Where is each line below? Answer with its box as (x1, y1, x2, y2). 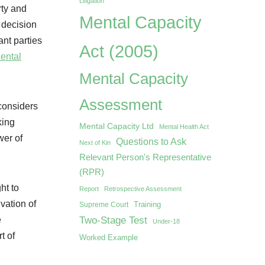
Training (133, 200, 161, 209)
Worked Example (79, 233, 138, 243)
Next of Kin (79, 139, 111, 147)
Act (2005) (79, 41, 159, 62)
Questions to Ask (115, 137, 186, 147)
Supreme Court (79, 201, 128, 209)
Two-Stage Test (79, 214, 147, 227)
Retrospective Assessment (104, 185, 182, 193)
